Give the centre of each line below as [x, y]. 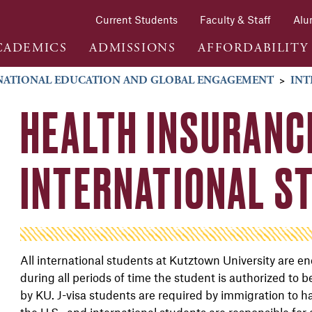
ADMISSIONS [133, 47]
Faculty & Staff [235, 20]
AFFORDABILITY [253, 47]
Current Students [136, 20]
